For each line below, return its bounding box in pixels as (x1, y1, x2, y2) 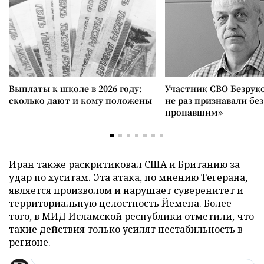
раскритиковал (68, 157, 142, 171)
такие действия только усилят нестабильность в (9, 222, 243, 236)
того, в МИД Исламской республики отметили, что (9, 209, 254, 223)
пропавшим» (165, 105, 223, 118)
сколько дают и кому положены (9, 94, 152, 106)
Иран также (9, 157, 68, 171)
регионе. (9, 235, 51, 249)
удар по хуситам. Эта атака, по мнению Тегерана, (9, 170, 247, 184)
